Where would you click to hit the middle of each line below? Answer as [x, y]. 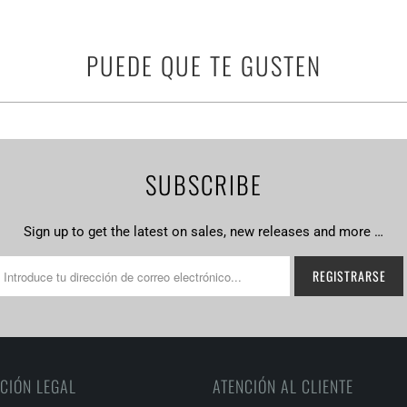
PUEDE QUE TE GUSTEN [203, 65]
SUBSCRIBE [203, 184]
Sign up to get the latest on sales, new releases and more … [203, 232]
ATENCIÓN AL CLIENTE [283, 387]
